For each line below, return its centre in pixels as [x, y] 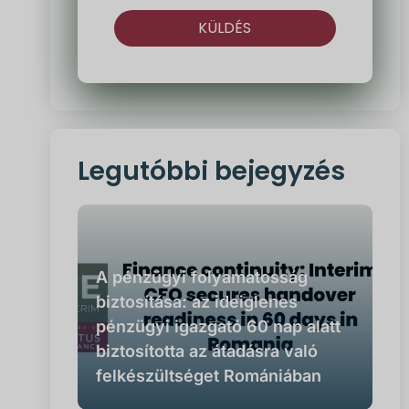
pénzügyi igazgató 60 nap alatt [218, 326]
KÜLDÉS [225, 28]
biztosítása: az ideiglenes [196, 302]
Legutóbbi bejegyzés [211, 171]
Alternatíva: [156, 59]
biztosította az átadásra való [206, 351]
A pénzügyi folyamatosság [201, 277]
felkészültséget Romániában [208, 376]
